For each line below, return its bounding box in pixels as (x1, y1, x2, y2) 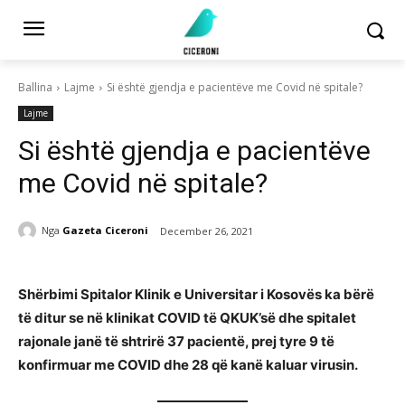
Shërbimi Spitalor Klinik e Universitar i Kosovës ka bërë (18, 285, 374, 303)
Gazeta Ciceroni (62, 223, 148, 238)
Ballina (18, 79, 52, 95)
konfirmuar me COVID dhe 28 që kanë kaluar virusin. (18, 355, 358, 373)
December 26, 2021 (160, 223, 253, 238)
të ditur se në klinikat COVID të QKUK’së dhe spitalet (18, 308, 356, 326)
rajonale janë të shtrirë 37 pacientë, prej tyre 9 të (18, 332, 334, 350)
